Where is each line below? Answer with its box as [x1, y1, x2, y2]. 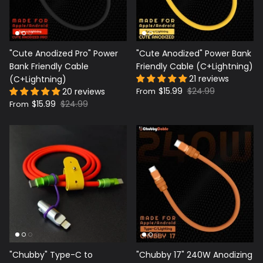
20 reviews [62, 85, 105, 97]
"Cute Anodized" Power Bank [136, 47, 251, 59]
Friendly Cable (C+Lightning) [136, 60, 253, 72]
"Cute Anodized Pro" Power [9, 47, 118, 59]
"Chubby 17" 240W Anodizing [136, 248, 252, 261]
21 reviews [189, 72, 229, 85]
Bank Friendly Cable [9, 60, 89, 72]
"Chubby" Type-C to [9, 248, 93, 261]
